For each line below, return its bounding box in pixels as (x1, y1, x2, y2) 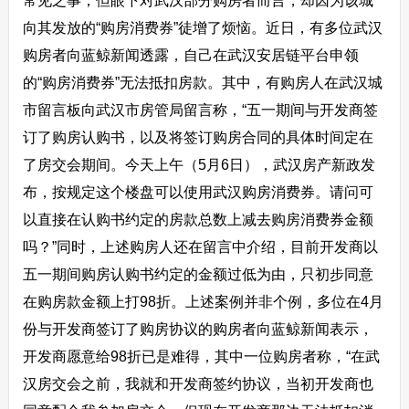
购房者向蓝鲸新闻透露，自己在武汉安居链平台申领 (22, 47, 359, 63)
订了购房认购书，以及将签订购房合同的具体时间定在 (22, 130, 373, 145)
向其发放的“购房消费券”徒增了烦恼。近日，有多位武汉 (22, 20, 383, 36)
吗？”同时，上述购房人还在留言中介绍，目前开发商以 (22, 239, 378, 255)
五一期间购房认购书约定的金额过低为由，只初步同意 (22, 267, 373, 282)
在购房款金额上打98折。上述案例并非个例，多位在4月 (22, 294, 383, 309)
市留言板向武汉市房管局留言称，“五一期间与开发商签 (22, 102, 378, 118)
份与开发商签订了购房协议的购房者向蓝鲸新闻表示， (22, 321, 373, 337)
